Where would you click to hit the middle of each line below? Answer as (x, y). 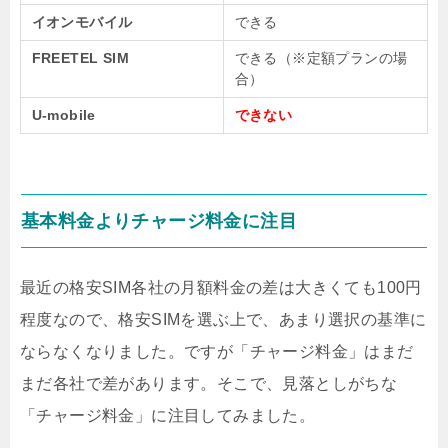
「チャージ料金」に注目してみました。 (168, 415)
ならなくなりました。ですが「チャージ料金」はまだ (217, 351)
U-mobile (63, 114)
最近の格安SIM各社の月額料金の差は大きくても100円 (221, 287)
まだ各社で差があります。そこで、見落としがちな (209, 383)
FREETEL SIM (80, 57)
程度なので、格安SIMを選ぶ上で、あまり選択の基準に (223, 319)
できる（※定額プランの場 (321, 57)
